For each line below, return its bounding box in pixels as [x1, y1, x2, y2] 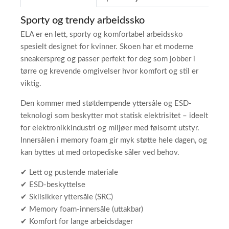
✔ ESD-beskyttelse [20, 181, 85, 189]
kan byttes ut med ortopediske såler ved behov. [20, 149, 179, 156]
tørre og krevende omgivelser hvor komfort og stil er [20, 67, 198, 75]
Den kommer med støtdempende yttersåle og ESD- [20, 100, 192, 107]
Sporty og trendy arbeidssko [20, 15, 145, 26]
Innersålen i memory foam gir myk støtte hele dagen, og [20, 136, 207, 144]
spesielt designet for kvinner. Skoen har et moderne [20, 43, 193, 51]
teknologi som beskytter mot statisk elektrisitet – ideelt [20, 112, 208, 120]
